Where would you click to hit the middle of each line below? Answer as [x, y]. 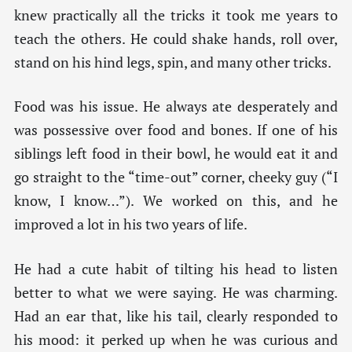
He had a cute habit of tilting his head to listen [176, 269]
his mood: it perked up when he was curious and [176, 339]
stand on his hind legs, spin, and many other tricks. [172, 62]
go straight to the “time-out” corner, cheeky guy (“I [176, 178]
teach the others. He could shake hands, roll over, [176, 38]
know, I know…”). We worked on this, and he [176, 201]
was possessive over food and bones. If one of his [176, 130]
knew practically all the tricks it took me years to [176, 15]
